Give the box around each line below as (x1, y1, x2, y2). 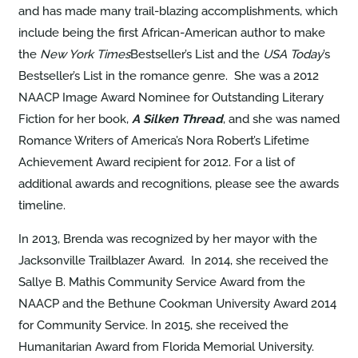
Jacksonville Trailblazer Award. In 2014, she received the (18, 253, 328, 268)
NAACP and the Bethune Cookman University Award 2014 (18, 296, 336, 311)
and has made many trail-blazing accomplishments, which (18, 3, 338, 18)
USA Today (262, 46, 323, 62)
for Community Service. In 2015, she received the (18, 317, 288, 332)
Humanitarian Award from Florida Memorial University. (18, 339, 317, 354)
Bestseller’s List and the (129, 46, 263, 62)
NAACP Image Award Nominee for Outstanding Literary (18, 89, 324, 105)
